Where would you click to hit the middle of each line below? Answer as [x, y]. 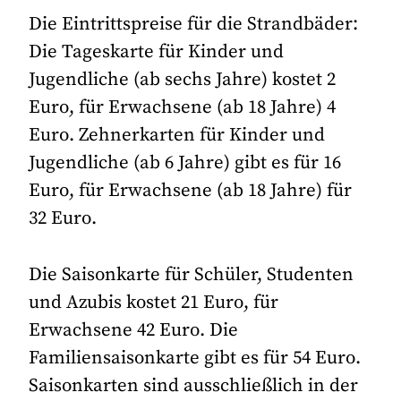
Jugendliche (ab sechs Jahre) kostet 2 [183, 80]
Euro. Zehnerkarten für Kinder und [177, 136]
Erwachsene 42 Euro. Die [134, 330]
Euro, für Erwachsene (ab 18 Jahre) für [191, 191]
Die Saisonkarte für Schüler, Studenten [192, 274]
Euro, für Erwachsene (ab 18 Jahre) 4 [183, 108]
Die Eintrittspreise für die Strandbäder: [194, 25]
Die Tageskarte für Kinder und [157, 52]
